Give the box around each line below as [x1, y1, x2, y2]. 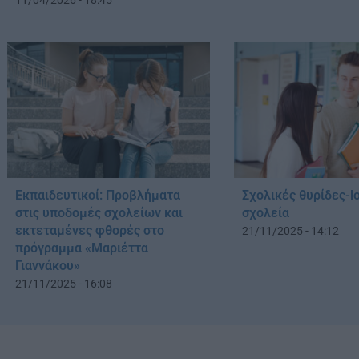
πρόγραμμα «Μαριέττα [15, 240, 148, 256]
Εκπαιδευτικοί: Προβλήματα [15, 187, 180, 203]
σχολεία [242, 204, 290, 220]
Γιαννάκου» [15, 257, 80, 273]
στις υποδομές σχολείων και [15, 204, 183, 220]
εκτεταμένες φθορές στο [15, 222, 164, 238]
